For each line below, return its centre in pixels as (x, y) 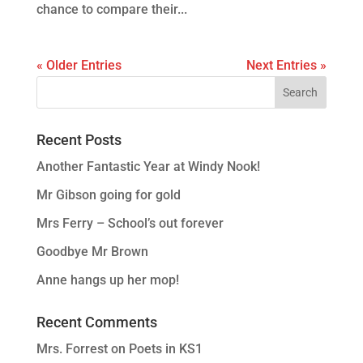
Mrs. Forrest (72, 348)
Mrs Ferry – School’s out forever (130, 223)
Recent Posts (79, 139)
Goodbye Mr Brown (92, 251)
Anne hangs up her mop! (107, 280)
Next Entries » (287, 65)
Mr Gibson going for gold (108, 194)
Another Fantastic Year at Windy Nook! (148, 166)
